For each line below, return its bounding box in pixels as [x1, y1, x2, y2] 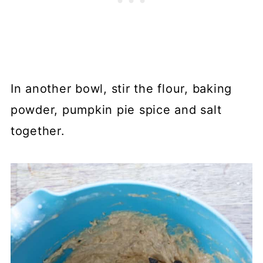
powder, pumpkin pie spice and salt [10, 103, 222, 117]
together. [10, 124, 69, 139]
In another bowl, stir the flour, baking [10, 82, 232, 96]
